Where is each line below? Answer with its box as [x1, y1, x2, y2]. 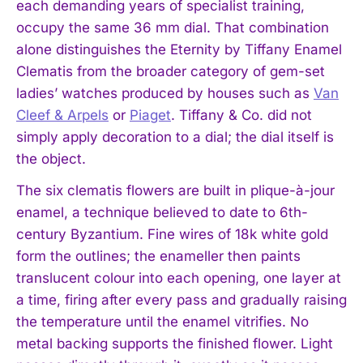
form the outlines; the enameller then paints [16, 247, 301, 264]
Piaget [130, 106, 171, 123]
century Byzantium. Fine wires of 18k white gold [16, 225, 328, 242]
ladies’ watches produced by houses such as [16, 84, 314, 101]
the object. [16, 150, 86, 167]
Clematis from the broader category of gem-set [16, 62, 325, 79]
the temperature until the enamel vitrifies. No [16, 313, 309, 330]
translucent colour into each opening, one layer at [16, 269, 341, 286]
